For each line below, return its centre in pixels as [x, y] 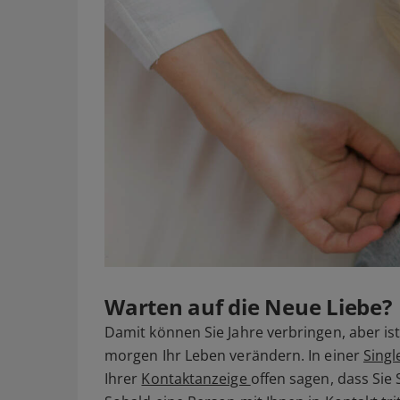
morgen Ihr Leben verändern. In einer [234, 355]
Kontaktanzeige [196, 379]
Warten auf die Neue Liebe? [248, 307]
